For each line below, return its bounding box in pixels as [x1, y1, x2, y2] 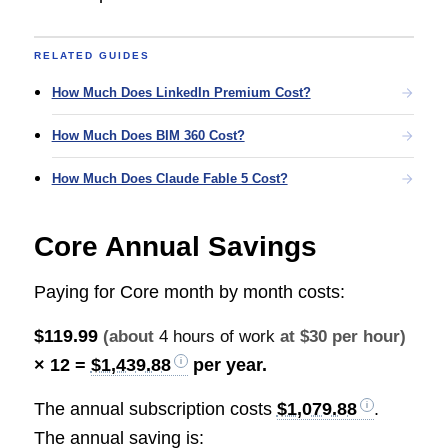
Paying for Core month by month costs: [33, 281, 345, 302]
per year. [187, 354, 267, 375]
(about [102, 326, 159, 346]
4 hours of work [158, 326, 275, 346]
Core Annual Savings [33, 231, 317, 263]
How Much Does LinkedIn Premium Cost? [51, 85, 311, 101]
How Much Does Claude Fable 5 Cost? [51, 171, 288, 187]
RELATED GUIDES [33, 50, 150, 62]
